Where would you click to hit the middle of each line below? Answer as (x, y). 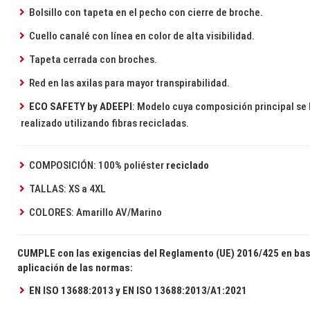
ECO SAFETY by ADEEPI (80, 107)
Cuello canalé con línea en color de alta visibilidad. (142, 36)
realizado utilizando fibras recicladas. (105, 124)
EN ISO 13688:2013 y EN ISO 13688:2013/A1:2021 (138, 291)
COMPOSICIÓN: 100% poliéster (97, 166)
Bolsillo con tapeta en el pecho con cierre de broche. (146, 13)
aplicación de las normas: (75, 268)
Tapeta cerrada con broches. (93, 60)
